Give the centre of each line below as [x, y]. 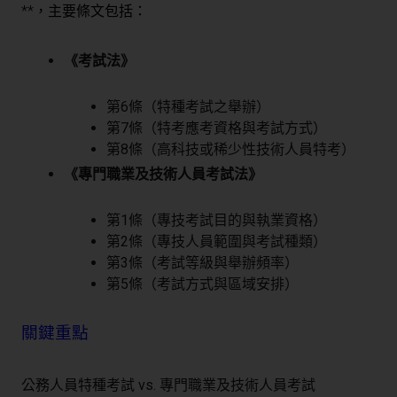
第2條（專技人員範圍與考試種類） [217, 242]
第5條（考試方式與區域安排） [202, 284]
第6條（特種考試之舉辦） [188, 107]
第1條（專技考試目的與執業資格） [217, 221]
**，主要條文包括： [84, 12]
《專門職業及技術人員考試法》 [163, 175]
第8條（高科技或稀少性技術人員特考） [231, 150]
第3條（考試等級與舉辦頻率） [202, 263]
